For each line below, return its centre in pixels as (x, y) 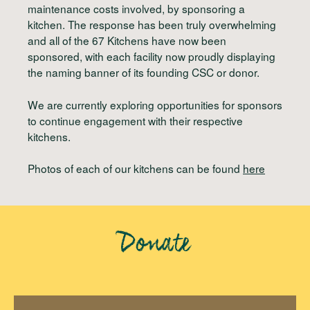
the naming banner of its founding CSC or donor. (144, 72)
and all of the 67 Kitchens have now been (127, 40)
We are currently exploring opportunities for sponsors (155, 104)
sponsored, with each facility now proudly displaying (152, 56)
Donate (155, 247)
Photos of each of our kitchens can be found (135, 168)
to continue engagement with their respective (135, 120)
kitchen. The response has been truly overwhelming (152, 25)
